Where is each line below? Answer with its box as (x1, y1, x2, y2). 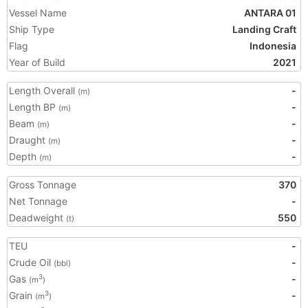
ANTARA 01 (244, 7, 296, 19)
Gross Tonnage (9, 179, 76, 190)
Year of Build (9, 56, 65, 68)
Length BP (9, 101, 58, 113)
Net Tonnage (9, 195, 67, 207)
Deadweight (9, 212, 66, 223)
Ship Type (9, 23, 54, 35)
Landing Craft (232, 23, 296, 35)
